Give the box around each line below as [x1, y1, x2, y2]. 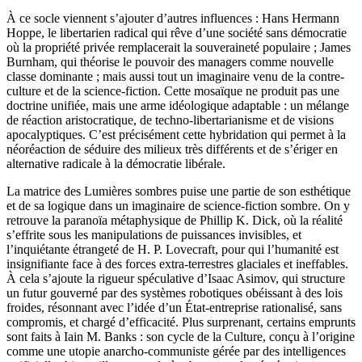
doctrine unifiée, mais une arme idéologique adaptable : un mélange [6, 99, 349, 113]
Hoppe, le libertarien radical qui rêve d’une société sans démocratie [6, 26, 347, 40]
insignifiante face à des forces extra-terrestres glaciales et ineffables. [6, 257, 348, 271]
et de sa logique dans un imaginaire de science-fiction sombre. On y [6, 199, 350, 213]
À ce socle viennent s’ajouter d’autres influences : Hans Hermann [6, 11, 339, 26]
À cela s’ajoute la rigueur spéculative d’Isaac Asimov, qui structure [6, 271, 345, 286]
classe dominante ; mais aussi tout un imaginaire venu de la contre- [6, 69, 344, 84]
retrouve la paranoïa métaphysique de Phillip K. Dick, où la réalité [6, 213, 343, 228]
